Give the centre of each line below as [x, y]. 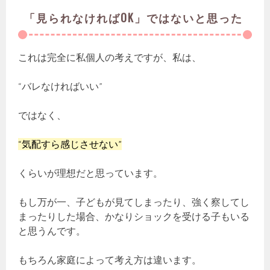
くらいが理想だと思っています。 [91, 173]
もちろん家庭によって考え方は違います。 [110, 259]
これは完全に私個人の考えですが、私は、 [110, 57]
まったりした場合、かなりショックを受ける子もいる [134, 216]
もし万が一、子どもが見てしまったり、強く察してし [134, 202]
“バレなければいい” [61, 86]
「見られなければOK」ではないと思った [134, 17]
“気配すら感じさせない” [70, 144]
